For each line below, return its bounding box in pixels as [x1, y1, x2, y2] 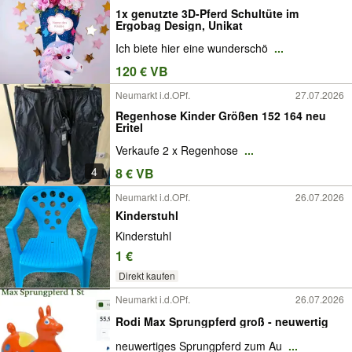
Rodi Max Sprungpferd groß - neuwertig [115, 313, 328, 329]
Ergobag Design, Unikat [115, 16, 243, 33]
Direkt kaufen [118, 269, 175, 283]
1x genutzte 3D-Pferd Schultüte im [115, 5, 299, 21]
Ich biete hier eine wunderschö [115, 40, 271, 57]
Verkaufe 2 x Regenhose [115, 142, 241, 159]
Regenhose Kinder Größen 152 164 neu [115, 107, 326, 123]
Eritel [115, 119, 143, 135]
